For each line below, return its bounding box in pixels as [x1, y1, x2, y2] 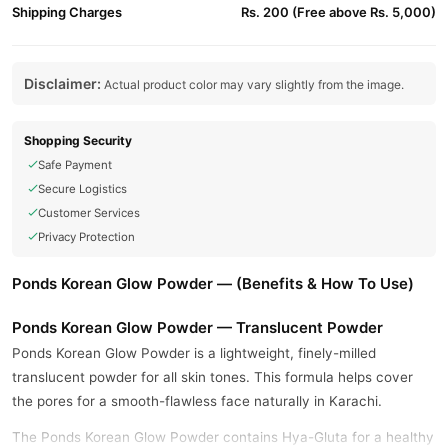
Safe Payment [38, 158, 112, 172]
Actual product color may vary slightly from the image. [101, 77, 404, 92]
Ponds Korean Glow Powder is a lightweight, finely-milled [12, 345, 376, 361]
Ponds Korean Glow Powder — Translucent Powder [12, 318, 383, 337]
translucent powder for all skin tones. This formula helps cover [12, 369, 413, 385]
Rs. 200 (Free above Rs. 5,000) [241, 4, 436, 20]
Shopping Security [24, 133, 132, 148]
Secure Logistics [38, 182, 127, 196]
